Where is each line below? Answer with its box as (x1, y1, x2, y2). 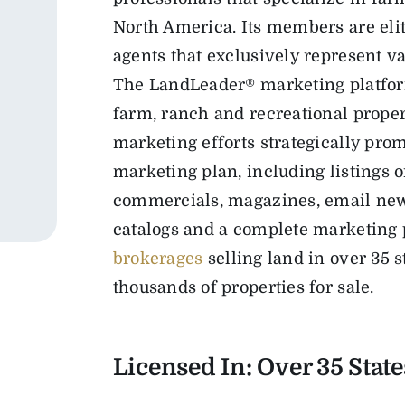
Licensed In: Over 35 (112, 354, 344, 381)
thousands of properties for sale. (112, 278, 379, 297)
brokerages (112, 250, 203, 268)
